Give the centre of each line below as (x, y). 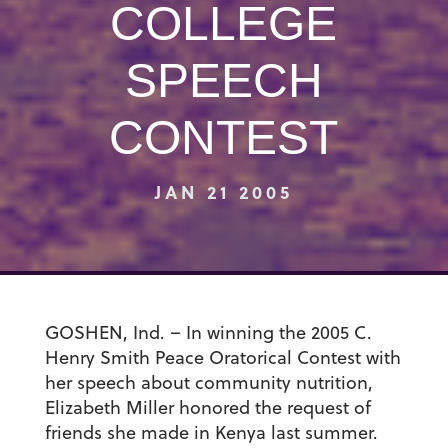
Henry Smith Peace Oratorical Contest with (222, 358)
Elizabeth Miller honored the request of (207, 408)
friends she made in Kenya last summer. (211, 433)
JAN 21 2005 (224, 192)
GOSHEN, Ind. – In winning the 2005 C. (208, 333)
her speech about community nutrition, (208, 383)
